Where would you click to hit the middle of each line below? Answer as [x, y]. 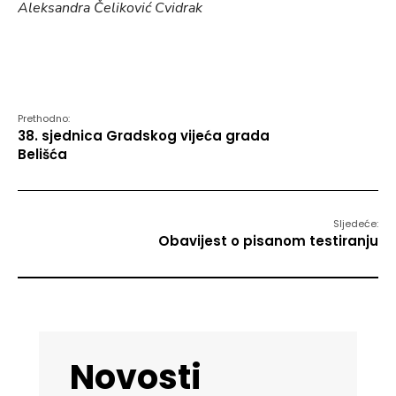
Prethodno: [44, 119]
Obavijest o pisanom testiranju [268, 241]
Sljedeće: [356, 224]
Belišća [42, 155]
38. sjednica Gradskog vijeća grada [144, 136]
